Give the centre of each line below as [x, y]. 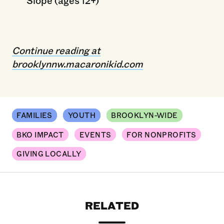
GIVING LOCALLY [49, 154]
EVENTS [95, 134]
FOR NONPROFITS [161, 134]
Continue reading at [56, 50]
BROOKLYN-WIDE [144, 115]
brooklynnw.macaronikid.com [77, 63]
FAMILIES [34, 115]
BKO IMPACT [40, 134]
